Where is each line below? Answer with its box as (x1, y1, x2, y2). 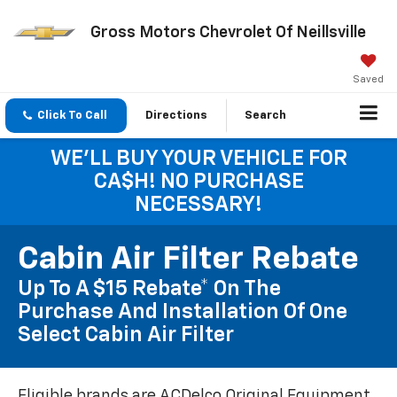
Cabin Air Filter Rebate (18, 244, 359, 276)
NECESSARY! (135, 194, 262, 216)
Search (245, 110, 286, 121)
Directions (145, 110, 207, 121)
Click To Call (37, 110, 107, 121)
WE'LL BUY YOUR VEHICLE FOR (50, 148, 347, 170)
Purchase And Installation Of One (18, 301, 347, 323)
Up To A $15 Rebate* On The (18, 278, 281, 300)
